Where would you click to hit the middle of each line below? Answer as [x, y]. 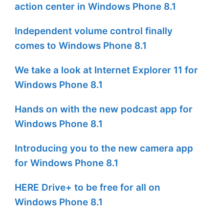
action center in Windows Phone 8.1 [95, 7]
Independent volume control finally [94, 31]
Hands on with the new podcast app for [104, 109]
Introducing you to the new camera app [104, 149]
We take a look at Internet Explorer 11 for [106, 70]
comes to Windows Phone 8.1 [81, 46]
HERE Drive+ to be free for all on [88, 188]
